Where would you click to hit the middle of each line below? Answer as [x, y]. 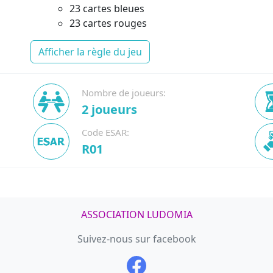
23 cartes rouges [108, 23]
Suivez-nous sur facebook [136, 239]
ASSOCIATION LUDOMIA [136, 214]
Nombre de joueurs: [124, 93]
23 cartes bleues [107, 9]
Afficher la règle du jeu [90, 52]
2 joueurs [109, 109]
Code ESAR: [105, 132]
